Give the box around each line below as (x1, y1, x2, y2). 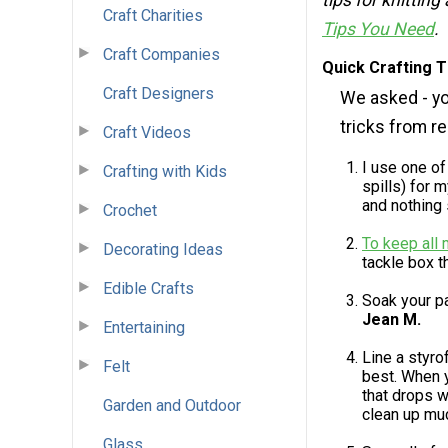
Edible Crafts (103, 278, 194, 298)
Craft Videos (103, 122, 191, 142)
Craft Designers (103, 83, 214, 103)
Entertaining (103, 317, 185, 337)
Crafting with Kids (103, 161, 227, 181)
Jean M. (362, 310, 421, 330)
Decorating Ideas (103, 239, 223, 259)
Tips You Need (322, 19, 434, 40)
